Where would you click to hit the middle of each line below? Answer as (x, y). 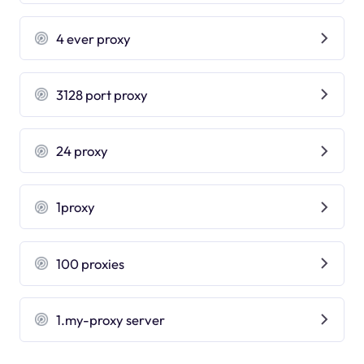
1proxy (76, 207)
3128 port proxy (102, 94)
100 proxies (91, 263)
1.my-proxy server (111, 319)
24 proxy (82, 151)
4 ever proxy (94, 38)
